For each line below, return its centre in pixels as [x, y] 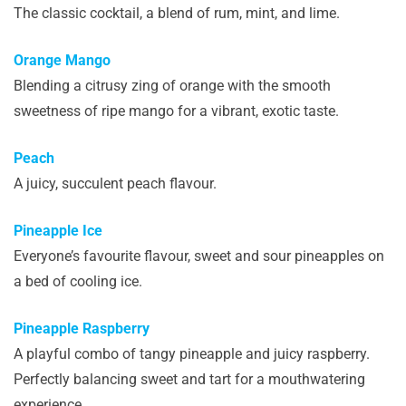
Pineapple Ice [58, 230]
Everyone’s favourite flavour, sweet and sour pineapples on [199, 256]
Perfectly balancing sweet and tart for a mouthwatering [189, 379]
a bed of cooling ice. [78, 281]
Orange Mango [64, 60]
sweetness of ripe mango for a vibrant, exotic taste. [176, 111]
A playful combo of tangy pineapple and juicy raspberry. [192, 353]
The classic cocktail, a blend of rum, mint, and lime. [177, 13]
